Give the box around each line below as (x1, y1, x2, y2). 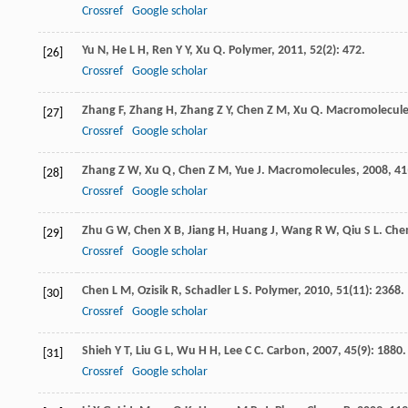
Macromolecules (268, 163, 356, 178)
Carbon (267, 343, 306, 358)
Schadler (185, 283, 231, 298)
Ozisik (138, 283, 168, 298)
